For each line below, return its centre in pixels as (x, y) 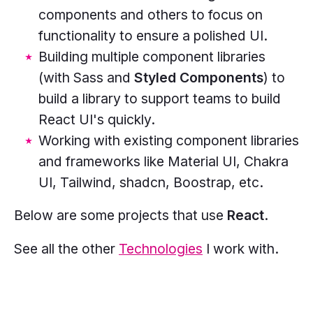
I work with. (242, 248)
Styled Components (198, 77)
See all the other (65, 248)
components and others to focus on (150, 14)
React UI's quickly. (96, 119)
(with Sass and (86, 77)
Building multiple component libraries (152, 56)
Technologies (161, 248)
